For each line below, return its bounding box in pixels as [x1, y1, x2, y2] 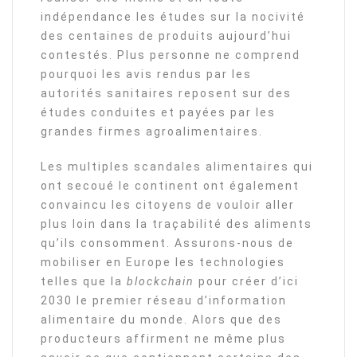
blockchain [127, 275, 198, 288]
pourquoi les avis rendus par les [41, 68, 252, 81]
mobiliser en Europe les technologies [41, 256, 285, 269]
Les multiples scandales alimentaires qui [41, 160, 313, 174]
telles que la [41, 275, 127, 288]
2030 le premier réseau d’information [41, 294, 287, 308]
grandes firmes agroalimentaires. [41, 125, 263, 139]
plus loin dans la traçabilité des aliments [41, 218, 312, 231]
